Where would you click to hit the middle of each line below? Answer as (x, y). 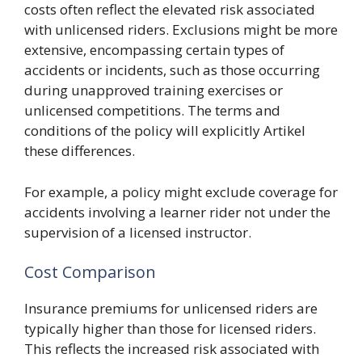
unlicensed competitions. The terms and (152, 110)
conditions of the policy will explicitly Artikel (165, 130)
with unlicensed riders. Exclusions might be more (181, 29)
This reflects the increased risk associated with (172, 349)
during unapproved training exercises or (154, 90)
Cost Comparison (90, 272)
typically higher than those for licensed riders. (170, 328)
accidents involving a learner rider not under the (177, 212)
